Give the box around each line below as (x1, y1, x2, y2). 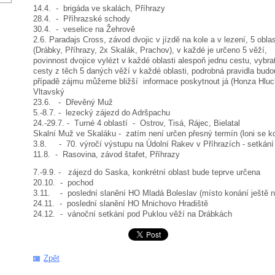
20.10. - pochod (33, 178, 93, 188)
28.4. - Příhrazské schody (33, 14, 130, 23)
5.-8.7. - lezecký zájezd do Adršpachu (33, 107, 170, 117)
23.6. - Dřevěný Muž (33, 97, 113, 107)
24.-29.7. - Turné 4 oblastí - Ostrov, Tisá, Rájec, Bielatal (33, 118, 240, 128)
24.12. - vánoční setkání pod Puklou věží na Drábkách (33, 209, 232, 219)
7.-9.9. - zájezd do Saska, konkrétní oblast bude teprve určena (33, 168, 260, 177)
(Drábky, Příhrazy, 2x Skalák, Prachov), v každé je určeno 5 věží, (33, 45, 267, 55)
